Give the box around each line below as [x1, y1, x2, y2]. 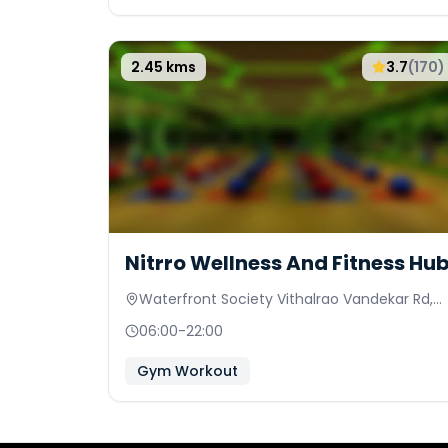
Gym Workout [137, 361, 238, 381]
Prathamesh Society [139, 309, 281, 329]
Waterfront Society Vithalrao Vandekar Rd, [139, 289, 433, 309]
